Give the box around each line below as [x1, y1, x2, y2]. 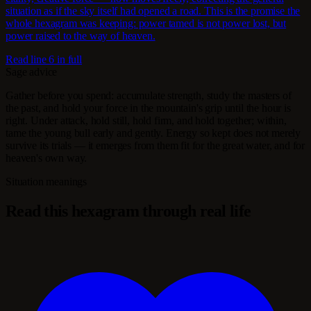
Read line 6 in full [6, 53, 82, 65]
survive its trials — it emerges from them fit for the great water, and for [6, 139, 305, 151]
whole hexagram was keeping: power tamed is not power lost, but [6, 17, 287, 29]
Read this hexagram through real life [6, 201, 251, 220]
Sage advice [6, 65, 58, 78]
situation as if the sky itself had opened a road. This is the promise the [6, 4, 301, 17]
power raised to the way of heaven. [6, 29, 155, 42]
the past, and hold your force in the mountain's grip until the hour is [6, 101, 291, 114]
